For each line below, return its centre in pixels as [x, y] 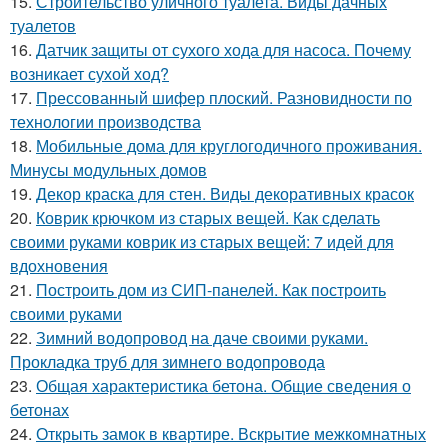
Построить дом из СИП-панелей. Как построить [211, 289]
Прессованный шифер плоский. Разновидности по [224, 97]
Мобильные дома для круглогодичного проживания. [229, 145]
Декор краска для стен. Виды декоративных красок [225, 193]
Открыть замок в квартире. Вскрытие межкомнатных [231, 433]
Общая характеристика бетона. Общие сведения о [223, 385]
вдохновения [59, 265]
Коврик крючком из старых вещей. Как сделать [208, 217]
